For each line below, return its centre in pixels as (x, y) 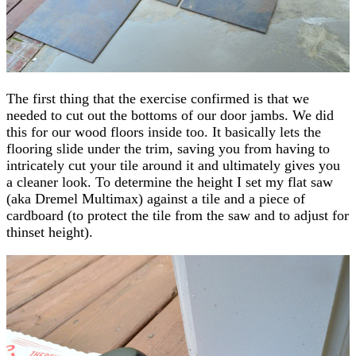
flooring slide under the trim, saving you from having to (168, 148)
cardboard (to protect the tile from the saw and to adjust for (178, 215)
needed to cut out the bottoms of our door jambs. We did (170, 115)
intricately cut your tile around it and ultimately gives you (173, 165)
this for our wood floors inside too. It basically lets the (164, 132)
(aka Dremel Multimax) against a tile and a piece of (156, 198)
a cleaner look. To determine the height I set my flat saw (170, 182)
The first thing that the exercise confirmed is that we (158, 98)
